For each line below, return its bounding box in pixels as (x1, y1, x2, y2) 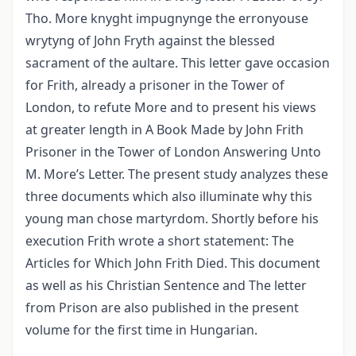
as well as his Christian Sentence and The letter (25, 277, 307, 295)
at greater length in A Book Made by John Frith (25, 121, 304, 139)
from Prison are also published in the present (25, 299, 299, 317)
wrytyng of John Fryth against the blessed (25, 32, 275, 50)
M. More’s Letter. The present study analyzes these (25, 165, 328, 184)
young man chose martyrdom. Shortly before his (25, 210, 319, 228)
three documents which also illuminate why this (25, 188, 312, 206)
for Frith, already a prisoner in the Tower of (25, 76, 284, 95)
